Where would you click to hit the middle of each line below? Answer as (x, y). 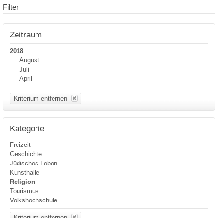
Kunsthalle (25, 173)
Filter (11, 7)
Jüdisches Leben (34, 163)
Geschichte (26, 154)
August (29, 60)
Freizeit (20, 145)
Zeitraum (26, 34)
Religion (23, 182)
